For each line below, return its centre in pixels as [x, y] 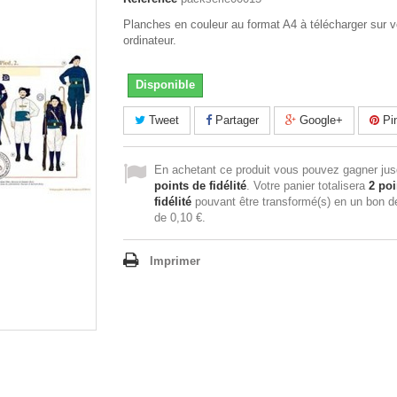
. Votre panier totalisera [307, 186]
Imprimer [175, 261]
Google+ [319, 120]
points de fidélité [200, 186]
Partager [235, 120]
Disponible [165, 85]
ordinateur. [150, 40]
